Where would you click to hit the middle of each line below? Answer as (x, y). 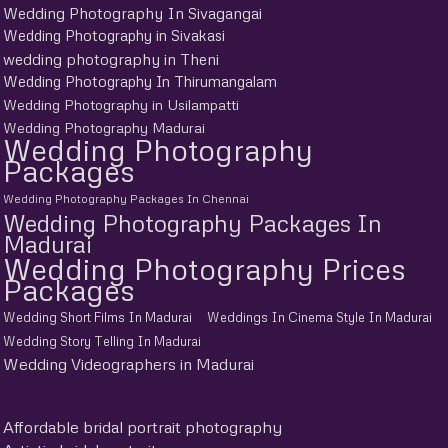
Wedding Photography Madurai (104, 127)
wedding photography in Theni (111, 58)
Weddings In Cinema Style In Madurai (319, 316)
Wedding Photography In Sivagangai (132, 12)
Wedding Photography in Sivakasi (114, 34)
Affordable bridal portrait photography (142, 426)
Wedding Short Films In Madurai (97, 316)
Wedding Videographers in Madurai (128, 363)
